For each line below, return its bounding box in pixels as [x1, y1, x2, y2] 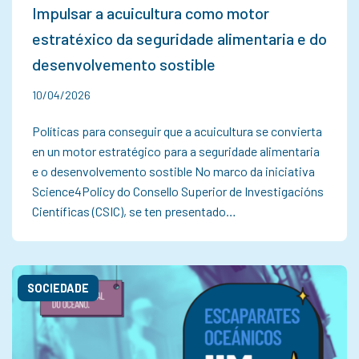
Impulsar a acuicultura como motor [32, 3, 269, 23]
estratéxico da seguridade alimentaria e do [32, 29, 327, 49]
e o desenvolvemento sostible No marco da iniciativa [32, 163, 315, 179]
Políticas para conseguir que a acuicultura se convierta [32, 123, 322, 139]
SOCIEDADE [26, 281, 89, 296]
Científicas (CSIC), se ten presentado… [32, 204, 239, 220]
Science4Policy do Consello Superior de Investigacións [32, 184, 324, 200]
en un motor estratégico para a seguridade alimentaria [32, 143, 320, 159]
